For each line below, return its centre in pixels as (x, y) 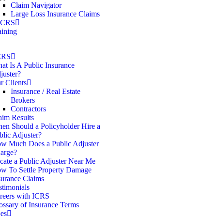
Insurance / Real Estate (46, 91)
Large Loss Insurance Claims (55, 14)
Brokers (23, 100)
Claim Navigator (36, 5)
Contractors (28, 109)
